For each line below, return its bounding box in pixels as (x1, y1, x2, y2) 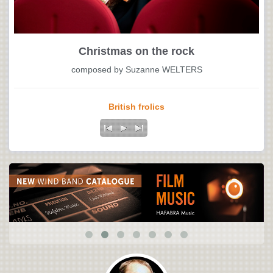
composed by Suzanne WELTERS (71, 65, 202, 74)
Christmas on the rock (79, 45, 194, 57)
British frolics (108, 102, 165, 112)
